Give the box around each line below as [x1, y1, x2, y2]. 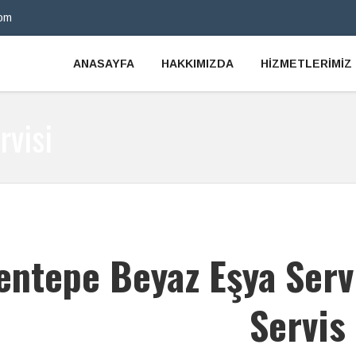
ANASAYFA [73, 57, 134, 70]
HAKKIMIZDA [161, 57, 234, 70]
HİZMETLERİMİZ [261, 57, 352, 70]
